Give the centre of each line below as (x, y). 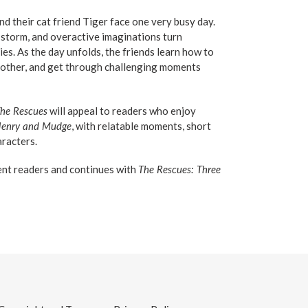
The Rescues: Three (179, 169)
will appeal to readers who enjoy (122, 110)
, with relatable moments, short (141, 125)
